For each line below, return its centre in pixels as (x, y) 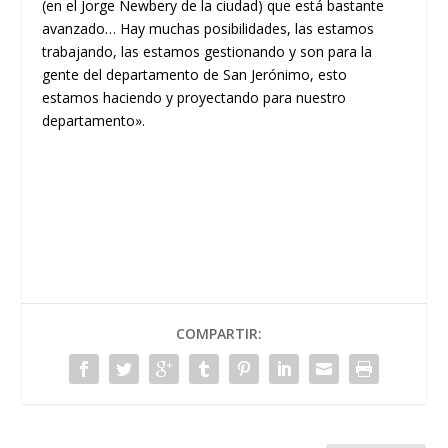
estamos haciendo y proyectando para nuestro (194, 97)
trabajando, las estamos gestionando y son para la (207, 51)
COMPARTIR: (219, 333)
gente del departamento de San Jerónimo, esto (195, 74)
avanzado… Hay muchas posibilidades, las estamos (208, 28)
